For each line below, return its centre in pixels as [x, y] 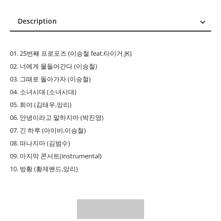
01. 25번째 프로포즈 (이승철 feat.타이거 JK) [71, 54]
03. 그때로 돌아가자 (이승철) [50, 79]
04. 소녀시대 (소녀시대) [43, 92]
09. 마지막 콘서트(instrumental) [56, 156]
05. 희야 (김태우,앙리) [41, 105]
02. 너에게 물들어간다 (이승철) [54, 67]
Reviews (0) [50, 53]
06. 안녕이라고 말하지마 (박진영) [57, 118]
